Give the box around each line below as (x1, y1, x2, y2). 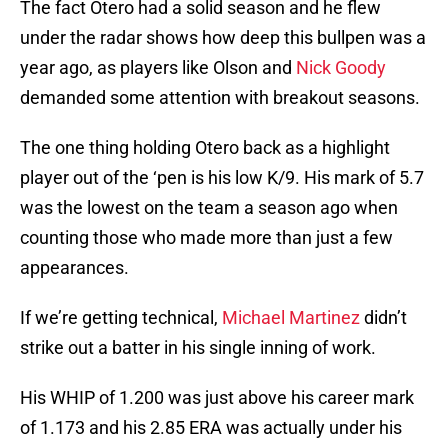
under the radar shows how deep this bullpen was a (20, 27, 426, 49)
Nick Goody (296, 57, 386, 79)
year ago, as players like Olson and (20, 57, 296, 79)
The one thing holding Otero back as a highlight (20, 137, 390, 159)
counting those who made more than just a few (20, 227, 393, 249)
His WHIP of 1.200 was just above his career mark (20, 387, 414, 409)
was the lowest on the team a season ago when (20, 197, 398, 219)
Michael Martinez (222, 307, 360, 329)
